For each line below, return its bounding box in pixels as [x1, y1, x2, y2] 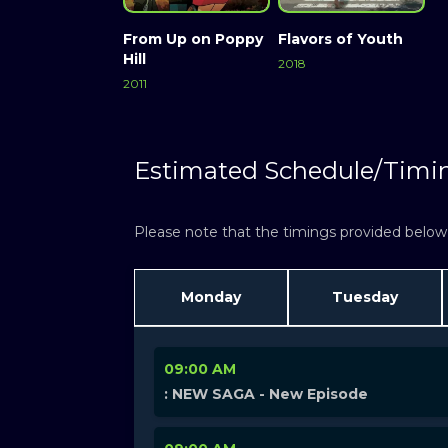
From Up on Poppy [123, 30, 263, 49]
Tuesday [331, 287, 398, 306]
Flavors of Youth [277, 30, 403, 49]
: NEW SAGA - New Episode [164, 384, 369, 403]
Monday [181, 287, 242, 306]
